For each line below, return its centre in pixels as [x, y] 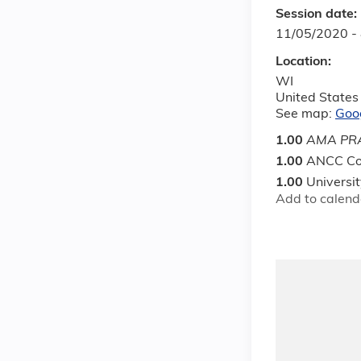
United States [317, 98]
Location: [305, 62]
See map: [305, 114]
